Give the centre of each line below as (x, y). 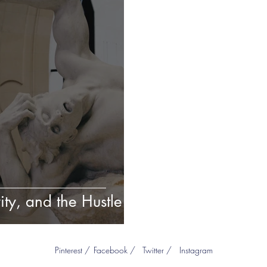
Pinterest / (72, 250)
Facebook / (114, 250)
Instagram (196, 250)
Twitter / (157, 250)
